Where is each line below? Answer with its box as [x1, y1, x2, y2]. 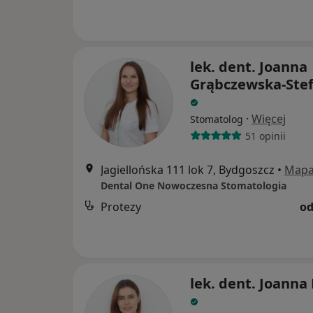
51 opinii [245, 129, 286, 143]
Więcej [252, 111, 286, 127]
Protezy [101, 199, 141, 215]
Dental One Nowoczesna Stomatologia [101, 179, 286, 193]
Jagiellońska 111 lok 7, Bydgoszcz [101, 162, 275, 178]
